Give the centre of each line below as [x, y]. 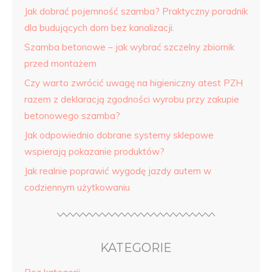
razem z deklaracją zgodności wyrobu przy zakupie [132, 99]
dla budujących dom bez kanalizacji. [99, 28]
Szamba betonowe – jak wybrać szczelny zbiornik [129, 47]
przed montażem [60, 63]
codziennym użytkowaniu [77, 187]
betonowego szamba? [72, 116]
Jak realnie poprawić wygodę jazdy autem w [118, 171]
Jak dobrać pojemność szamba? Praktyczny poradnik [136, 11]
